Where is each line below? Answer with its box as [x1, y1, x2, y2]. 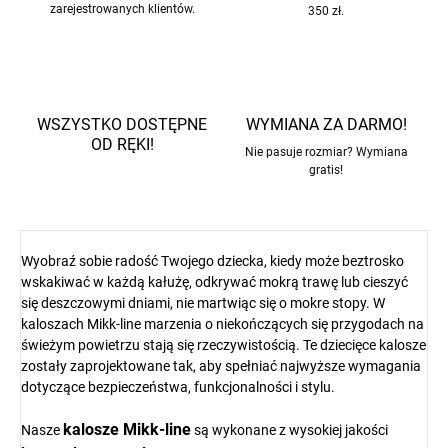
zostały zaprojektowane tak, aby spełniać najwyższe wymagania [21, 358, 421, 375]
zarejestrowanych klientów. [49, 2, 195, 17]
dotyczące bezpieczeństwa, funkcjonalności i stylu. [21, 379, 335, 396]
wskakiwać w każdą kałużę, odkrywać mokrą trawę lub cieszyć [21, 274, 408, 291]
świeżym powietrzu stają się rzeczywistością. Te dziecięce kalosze [21, 337, 426, 354]
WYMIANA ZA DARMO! [245, 115, 407, 135]
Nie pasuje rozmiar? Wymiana [244, 145, 408, 160]
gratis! [309, 163, 343, 178]
